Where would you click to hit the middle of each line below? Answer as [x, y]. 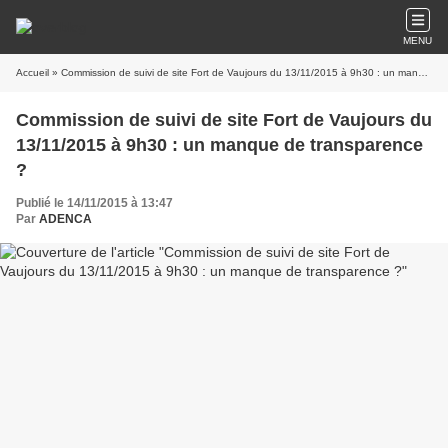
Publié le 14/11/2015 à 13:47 [94, 203]
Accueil [32, 72]
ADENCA [65, 219]
